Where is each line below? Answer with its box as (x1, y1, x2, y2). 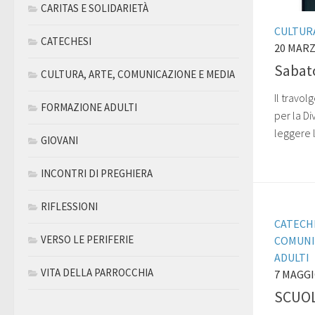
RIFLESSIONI (41, 200, 98, 213)
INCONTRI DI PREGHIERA (41, 167, 153, 180)
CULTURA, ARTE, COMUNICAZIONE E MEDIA (41, 67, 235, 81)
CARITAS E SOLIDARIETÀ (41, 1, 148, 15)
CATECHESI (41, 34, 91, 48)
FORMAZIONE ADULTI (41, 101, 137, 114)
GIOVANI (41, 134, 78, 147)
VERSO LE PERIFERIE (41, 233, 134, 246)
